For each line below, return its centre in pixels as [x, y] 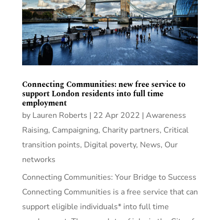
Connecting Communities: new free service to [104, 84]
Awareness [166, 115]
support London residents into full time [93, 94]
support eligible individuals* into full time [95, 206]
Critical [176, 130]
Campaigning [75, 130]
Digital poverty [110, 145]
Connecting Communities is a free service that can [110, 192]
